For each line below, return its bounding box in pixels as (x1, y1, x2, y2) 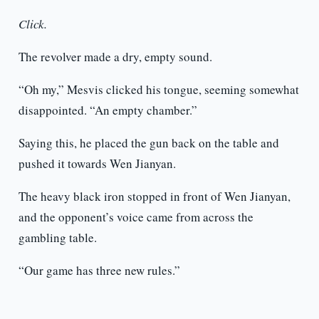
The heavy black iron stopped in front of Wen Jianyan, (18, 188, 291, 205)
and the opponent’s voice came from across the (18, 209, 253, 226)
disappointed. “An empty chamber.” (18, 102, 197, 119)
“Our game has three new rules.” (18, 262, 180, 279)
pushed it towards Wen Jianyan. (18, 155, 176, 172)
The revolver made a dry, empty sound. (18, 48, 212, 66)
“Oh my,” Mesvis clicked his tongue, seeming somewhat (18, 81, 299, 98)
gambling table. (18, 229, 97, 246)
